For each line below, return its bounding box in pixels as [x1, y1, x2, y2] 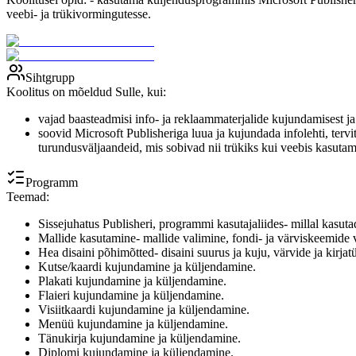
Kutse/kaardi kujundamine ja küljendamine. [38, 259, 256, 273]
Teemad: [6, 189, 49, 203]
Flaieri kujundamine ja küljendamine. [38, 288, 224, 302]
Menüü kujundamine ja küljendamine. [38, 316, 228, 331]
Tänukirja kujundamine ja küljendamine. [38, 331, 241, 345]
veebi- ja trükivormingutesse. [6, 6, 151, 21]
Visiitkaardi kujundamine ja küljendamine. [38, 302, 250, 316]
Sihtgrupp [25, 70, 75, 84]
